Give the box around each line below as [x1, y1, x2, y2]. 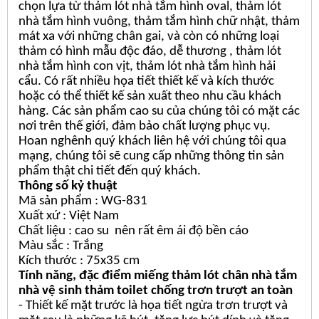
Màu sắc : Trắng [19, 239, 103, 253]
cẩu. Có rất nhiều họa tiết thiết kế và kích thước [19, 74, 274, 88]
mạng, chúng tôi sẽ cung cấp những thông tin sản [19, 149, 284, 163]
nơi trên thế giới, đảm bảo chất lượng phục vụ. [19, 119, 271, 133]
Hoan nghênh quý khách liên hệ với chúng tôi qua [19, 134, 286, 148]
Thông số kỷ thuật [19, 179, 117, 193]
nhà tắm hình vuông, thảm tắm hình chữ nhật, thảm [19, 14, 300, 28]
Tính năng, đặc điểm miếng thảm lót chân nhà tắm [19, 268, 297, 283]
